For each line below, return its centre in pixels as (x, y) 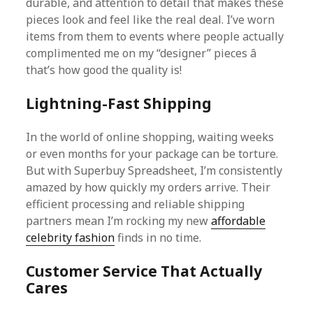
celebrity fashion (71, 238)
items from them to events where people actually (155, 36)
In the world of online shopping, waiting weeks (150, 137)
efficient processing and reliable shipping (136, 204)
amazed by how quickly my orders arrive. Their (148, 187)
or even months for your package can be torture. (152, 154)
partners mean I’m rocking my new (119, 221)
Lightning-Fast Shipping (119, 103)
